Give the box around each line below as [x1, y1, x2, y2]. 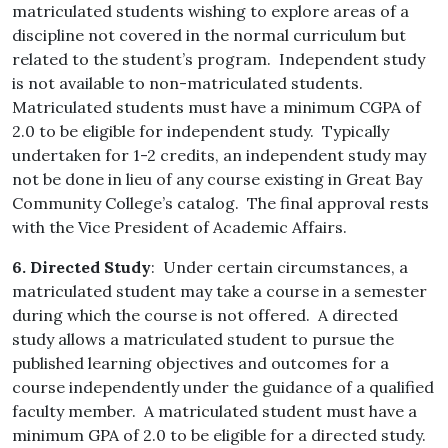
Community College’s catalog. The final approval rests [12, 193, 429, 214]
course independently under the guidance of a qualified [12, 377, 434, 398]
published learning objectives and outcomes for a [12, 353, 389, 374]
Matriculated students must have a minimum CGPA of [12, 97, 421, 118]
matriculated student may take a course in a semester [12, 281, 427, 302]
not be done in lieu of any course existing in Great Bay [12, 169, 422, 190]
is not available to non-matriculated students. [12, 73, 367, 94]
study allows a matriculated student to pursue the [12, 329, 394, 350]
